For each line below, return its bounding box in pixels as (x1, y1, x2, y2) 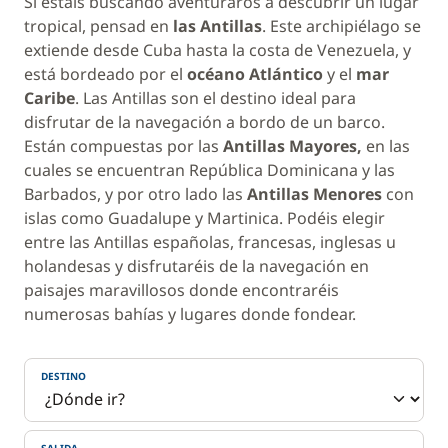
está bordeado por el (24, 63, 187, 85)
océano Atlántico (187, 63, 323, 85)
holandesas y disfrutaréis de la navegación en (24, 255, 369, 277)
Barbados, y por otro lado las (24, 183, 247, 205)
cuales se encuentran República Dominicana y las (24, 159, 395, 181)
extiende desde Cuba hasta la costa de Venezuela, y (24, 39, 411, 61)
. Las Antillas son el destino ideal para (75, 87, 356, 109)
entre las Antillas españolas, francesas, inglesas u (24, 231, 396, 253)
